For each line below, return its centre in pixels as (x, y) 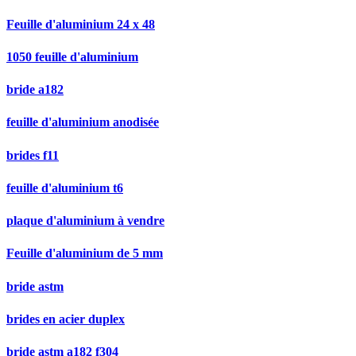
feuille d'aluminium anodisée (83, 122)
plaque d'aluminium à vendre (85, 221)
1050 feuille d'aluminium (72, 56)
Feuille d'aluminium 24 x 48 (81, 24)
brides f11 (33, 155)
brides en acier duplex (66, 319)
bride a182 (35, 90)
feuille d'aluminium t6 (65, 188)
